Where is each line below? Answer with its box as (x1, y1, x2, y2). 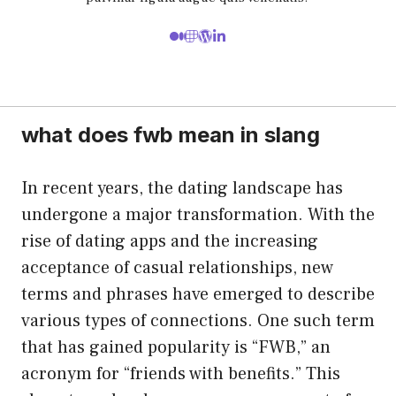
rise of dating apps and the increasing (21, 229, 318, 253)
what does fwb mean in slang (21, 121, 320, 148)
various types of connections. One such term (21, 308, 375, 332)
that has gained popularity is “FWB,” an (21, 335, 331, 359)
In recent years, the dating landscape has (21, 176, 343, 200)
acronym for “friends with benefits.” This (21, 362, 340, 385)
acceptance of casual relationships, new (21, 255, 333, 279)
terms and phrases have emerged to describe (21, 282, 375, 306)
